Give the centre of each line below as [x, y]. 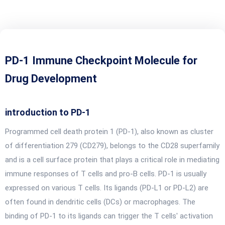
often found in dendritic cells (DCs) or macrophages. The [100, 202]
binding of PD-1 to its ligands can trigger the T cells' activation [109, 216]
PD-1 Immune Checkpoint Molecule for [101, 61]
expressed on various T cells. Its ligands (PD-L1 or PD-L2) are [107, 188]
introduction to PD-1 [48, 112]
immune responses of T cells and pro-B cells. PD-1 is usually [106, 174]
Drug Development [51, 79]
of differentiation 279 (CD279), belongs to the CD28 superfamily [112, 146]
